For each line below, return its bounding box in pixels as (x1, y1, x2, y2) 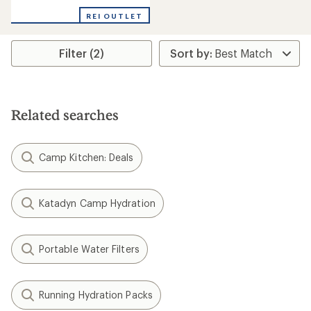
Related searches (11, 106, 119, 123)
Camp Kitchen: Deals (39, 151, 134, 163)
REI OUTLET (85, 11, 143, 20)
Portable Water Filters (39, 242, 140, 255)
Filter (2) (59, 46, 105, 60)
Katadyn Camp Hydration (39, 196, 155, 209)
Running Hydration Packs (39, 288, 153, 301)
